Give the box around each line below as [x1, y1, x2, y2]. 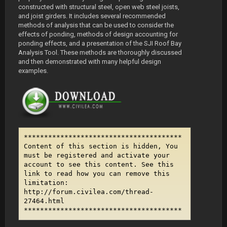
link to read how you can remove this [24, 169, 170, 177]
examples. [18, 67, 48, 75]
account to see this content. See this [24, 160, 174, 168]
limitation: [24, 178, 68, 186]
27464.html [24, 197, 64, 205]
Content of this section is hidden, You [24, 142, 178, 150]
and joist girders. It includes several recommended [18, 12, 166, 20]
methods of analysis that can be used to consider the [18, 21, 174, 29]
